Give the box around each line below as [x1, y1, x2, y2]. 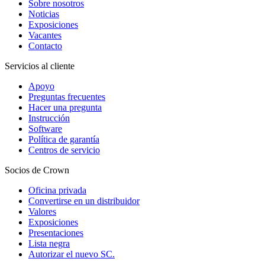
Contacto [28, 41, 62, 51]
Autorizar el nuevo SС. [28, 249, 115, 260]
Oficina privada [28, 185, 86, 196]
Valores [28, 206, 56, 217]
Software [28, 124, 62, 134]
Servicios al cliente [5, 61, 75, 72]
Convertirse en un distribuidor [28, 196, 140, 206]
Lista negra [28, 238, 70, 249]
